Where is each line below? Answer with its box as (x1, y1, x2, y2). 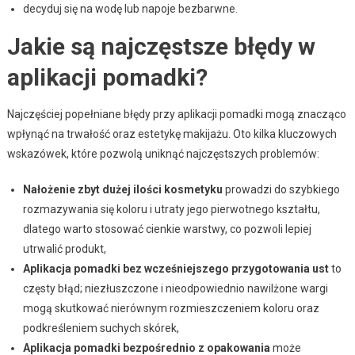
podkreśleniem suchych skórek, (22, 321, 179, 334)
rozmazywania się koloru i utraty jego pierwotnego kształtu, (22, 202, 320, 216)
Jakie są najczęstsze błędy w (6, 32, 315, 60)
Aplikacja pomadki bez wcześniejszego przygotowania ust (22, 261, 329, 275)
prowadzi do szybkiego (222, 182, 340, 196)
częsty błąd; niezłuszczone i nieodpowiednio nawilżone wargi (22, 281, 328, 295)
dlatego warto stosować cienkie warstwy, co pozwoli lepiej (22, 222, 311, 235)
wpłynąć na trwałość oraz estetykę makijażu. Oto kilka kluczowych (6, 127, 337, 140)
